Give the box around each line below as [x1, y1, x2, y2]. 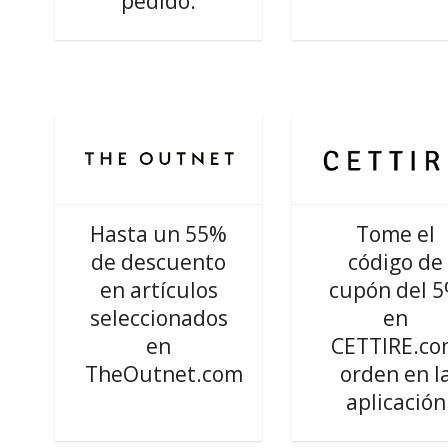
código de [348, 248, 444, 276]
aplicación [345, 388, 446, 416]
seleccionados [89, 304, 228, 332]
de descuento [91, 248, 227, 276]
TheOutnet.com [85, 360, 244, 388]
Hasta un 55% [90, 220, 228, 248]
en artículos [99, 276, 218, 304]
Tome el [356, 220, 436, 248]
